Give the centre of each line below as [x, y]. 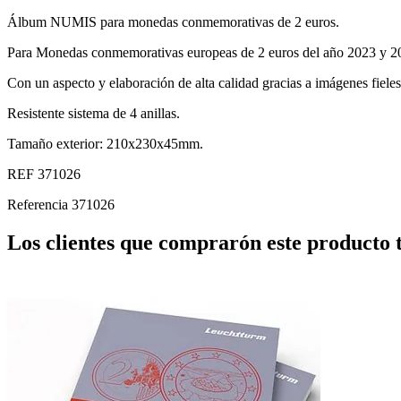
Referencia [39, 204]
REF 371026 [44, 174]
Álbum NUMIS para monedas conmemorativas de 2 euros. [173, 21]
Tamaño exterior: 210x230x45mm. [105, 143]
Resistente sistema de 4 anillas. [94, 113]
